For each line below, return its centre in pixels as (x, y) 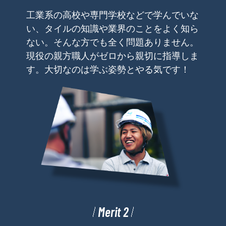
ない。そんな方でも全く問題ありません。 (112, 43)
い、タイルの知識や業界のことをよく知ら (112, 29)
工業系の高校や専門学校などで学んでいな (112, 15)
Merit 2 (113, 212)
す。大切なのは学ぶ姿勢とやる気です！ (108, 70)
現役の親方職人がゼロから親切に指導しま (112, 56)
